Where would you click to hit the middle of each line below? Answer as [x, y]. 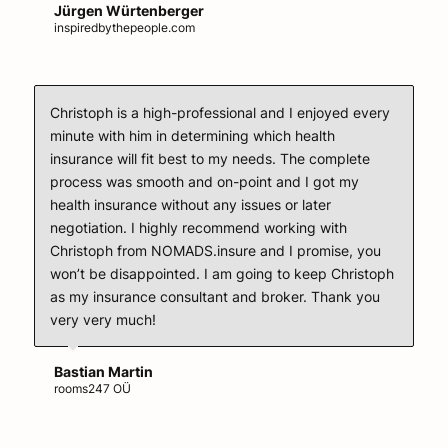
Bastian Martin [103, 371]
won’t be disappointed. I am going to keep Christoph [221, 274]
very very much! [102, 320]
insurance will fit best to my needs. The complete [209, 159]
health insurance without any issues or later [190, 205]
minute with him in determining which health [192, 136]
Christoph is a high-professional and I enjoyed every [219, 113]
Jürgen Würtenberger [128, 11]
